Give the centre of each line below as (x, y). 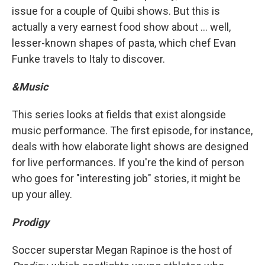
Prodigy (30, 222)
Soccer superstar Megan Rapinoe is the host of (122, 250)
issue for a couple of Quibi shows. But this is (116, 11)
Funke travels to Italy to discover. (88, 59)
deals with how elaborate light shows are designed (130, 147)
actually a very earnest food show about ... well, (121, 27)
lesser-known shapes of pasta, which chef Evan (124, 43)
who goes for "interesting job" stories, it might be (126, 179)
